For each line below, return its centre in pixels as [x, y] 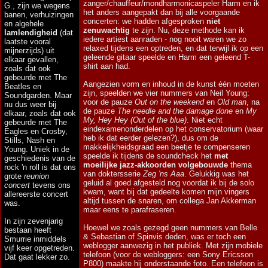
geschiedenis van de [40, 158]
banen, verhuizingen [39, 15]
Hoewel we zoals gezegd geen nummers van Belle [170, 228]
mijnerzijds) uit [29, 51]
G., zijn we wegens [37, 6]
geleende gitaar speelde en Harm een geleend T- [167, 57]
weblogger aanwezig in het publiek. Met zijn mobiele [173, 246]
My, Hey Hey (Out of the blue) [135, 120]
